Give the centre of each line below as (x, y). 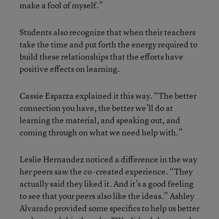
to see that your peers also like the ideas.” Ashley (107, 196)
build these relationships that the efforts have (101, 56)
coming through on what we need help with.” (101, 132)
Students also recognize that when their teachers (108, 32)
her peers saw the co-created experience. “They (106, 171)
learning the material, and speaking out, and (100, 120)
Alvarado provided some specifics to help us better (109, 208)
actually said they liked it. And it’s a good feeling (107, 184)
